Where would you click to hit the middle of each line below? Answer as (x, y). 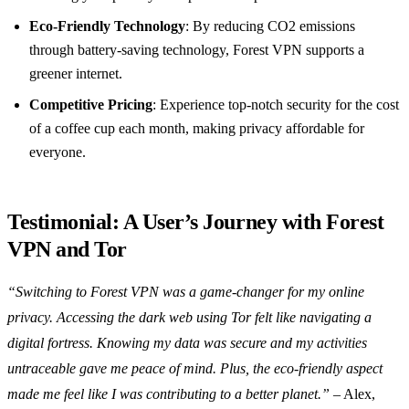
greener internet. (76, 74)
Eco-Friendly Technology (107, 26)
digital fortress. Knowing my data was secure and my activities (187, 343)
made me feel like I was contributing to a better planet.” (168, 394)
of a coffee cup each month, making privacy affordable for (197, 129)
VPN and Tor (67, 250)
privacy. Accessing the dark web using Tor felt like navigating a (189, 318)
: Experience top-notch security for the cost (276, 105)
